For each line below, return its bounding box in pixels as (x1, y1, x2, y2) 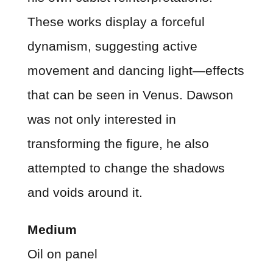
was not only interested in (27, 112, 176, 126)
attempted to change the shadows (27, 160, 225, 175)
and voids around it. (27, 185, 143, 199)
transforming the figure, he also (27, 136, 209, 151)
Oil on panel (27, 246, 97, 261)
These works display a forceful (27, 14, 205, 29)
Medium (27, 222, 77, 236)
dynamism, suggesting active (27, 38, 197, 53)
